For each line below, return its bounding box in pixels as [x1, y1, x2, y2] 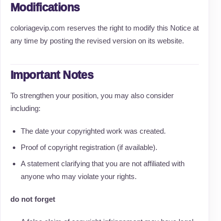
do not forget [10, 195, 55, 203]
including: [10, 104, 40, 112]
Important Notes [10, 69, 94, 81]
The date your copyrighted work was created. [20, 127, 166, 135]
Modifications [10, 1, 80, 14]
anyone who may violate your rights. [20, 172, 137, 181]
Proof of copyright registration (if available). [20, 143, 157, 151]
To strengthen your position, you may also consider [10, 91, 174, 100]
